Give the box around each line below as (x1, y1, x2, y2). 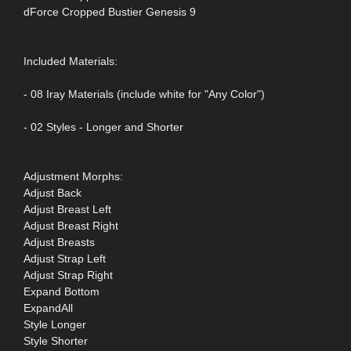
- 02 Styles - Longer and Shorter (24, 120, 183, 133)
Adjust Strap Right (24, 268, 113, 281)
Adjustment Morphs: (24, 169, 123, 183)
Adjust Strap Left (24, 251, 106, 265)
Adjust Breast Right (24, 219, 118, 232)
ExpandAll (24, 301, 73, 314)
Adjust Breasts (24, 235, 95, 248)
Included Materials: (24, 54, 118, 67)
